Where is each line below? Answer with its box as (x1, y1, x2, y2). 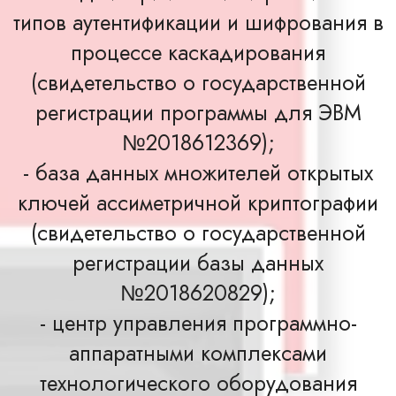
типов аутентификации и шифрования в (12, 7, 384, 38)
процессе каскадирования (71, 37, 325, 68)
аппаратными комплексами (69, 338, 327, 369)
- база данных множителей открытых (23, 157, 373, 188)
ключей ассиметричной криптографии (18, 187, 378, 218)
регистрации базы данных (72, 247, 324, 278)
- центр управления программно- (39, 308, 357, 339)
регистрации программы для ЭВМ (34, 97, 362, 128)
